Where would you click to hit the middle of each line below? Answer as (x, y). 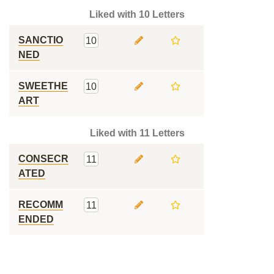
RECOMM (41, 205)
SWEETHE (43, 86)
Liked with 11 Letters (137, 133)
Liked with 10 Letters (137, 14)
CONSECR (43, 159)
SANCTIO (41, 40)
